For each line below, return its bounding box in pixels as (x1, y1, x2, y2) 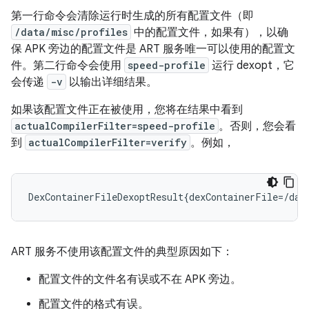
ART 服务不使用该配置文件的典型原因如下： (11, 245, 233, 259)
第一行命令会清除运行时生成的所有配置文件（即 (11, 9, 254, 23)
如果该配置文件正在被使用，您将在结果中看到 (11, 103, 243, 117)
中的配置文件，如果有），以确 (131, 26, 288, 39)
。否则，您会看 (219, 119, 296, 133)
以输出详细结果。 (66, 75, 157, 89)
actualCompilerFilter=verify (28, 136, 187, 149)
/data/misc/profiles (14, 26, 128, 39)
